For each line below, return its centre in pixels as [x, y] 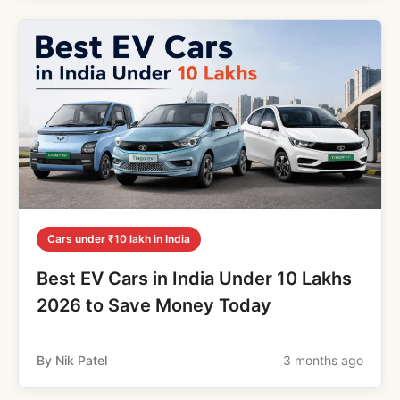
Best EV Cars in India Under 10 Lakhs [194, 279]
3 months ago [323, 360]
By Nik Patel [72, 360]
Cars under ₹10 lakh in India [119, 239]
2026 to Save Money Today [154, 305]
